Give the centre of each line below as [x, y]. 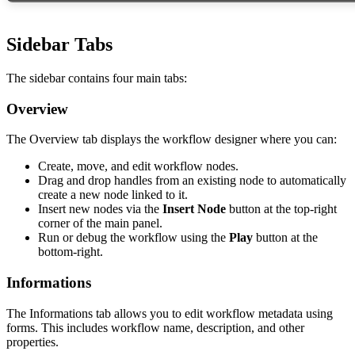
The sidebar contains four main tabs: [97, 78]
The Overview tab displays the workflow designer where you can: [172, 139]
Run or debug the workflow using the [134, 238]
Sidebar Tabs [59, 44]
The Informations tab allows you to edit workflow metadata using [170, 313]
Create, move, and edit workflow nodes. [138, 166]
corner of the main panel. [100, 223]
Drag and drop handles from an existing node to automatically [192, 181]
